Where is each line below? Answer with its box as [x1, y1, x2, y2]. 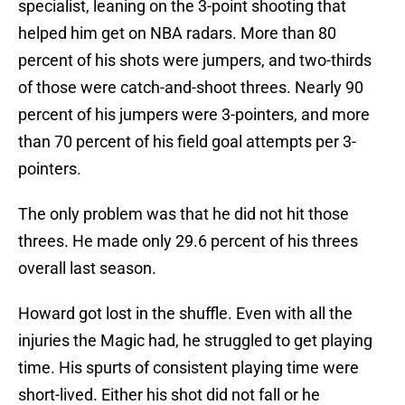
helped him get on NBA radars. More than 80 [18, 24, 336, 43]
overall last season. [18, 259, 156, 278]
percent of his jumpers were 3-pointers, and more [18, 105, 370, 125]
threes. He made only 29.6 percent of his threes [18, 231, 358, 251]
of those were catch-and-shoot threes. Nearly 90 [18, 78, 363, 98]
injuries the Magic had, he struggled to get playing [18, 331, 372, 351]
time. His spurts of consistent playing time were [18, 358, 359, 378]
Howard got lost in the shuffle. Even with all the [18, 304, 353, 324]
